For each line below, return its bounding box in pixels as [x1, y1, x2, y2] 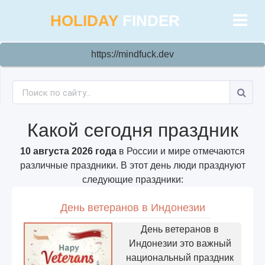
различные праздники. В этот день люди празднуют [20, 160, 245, 170]
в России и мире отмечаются [117, 146, 245, 156]
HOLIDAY [50, 12, 122, 30]
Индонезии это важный [128, 238, 231, 248]
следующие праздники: [82, 174, 183, 185]
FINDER [122, 12, 180, 30]
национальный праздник [126, 252, 234, 263]
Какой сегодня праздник [27, 119, 238, 141]
